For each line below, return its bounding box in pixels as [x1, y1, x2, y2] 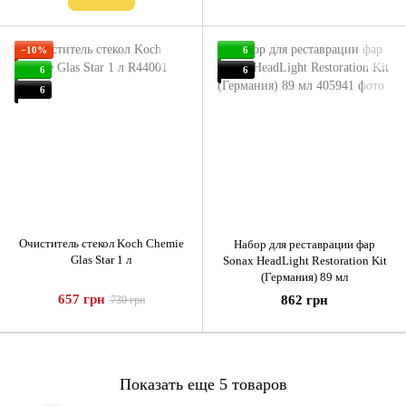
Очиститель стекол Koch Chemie [18, 237, 184, 251]
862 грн [281, 293, 328, 308]
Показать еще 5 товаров [119, 374, 287, 393]
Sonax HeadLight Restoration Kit [222, 254, 387, 268]
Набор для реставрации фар [234, 237, 375, 252]
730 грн [110, 294, 145, 307]
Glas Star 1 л [71, 253, 131, 267]
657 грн [57, 292, 105, 307]
